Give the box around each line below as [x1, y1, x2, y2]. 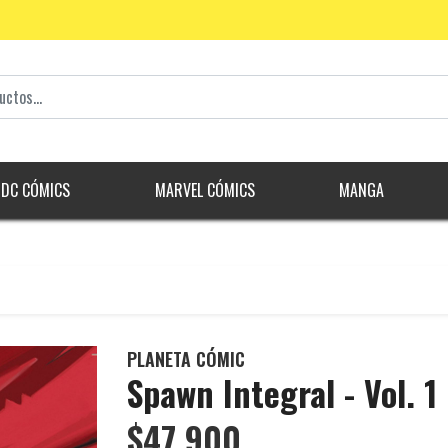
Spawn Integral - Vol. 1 [127, 367, 437, 419]
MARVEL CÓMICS [154, 178, 255, 203]
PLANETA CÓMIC [127, 346, 245, 373]
